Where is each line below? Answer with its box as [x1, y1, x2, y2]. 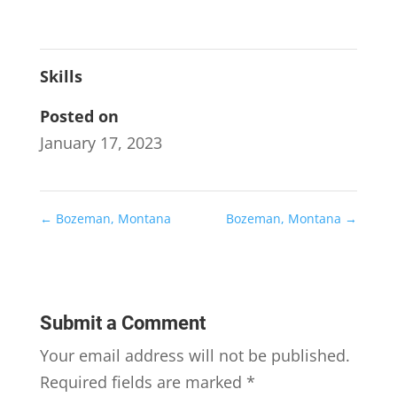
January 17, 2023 [39, 131, 162, 153]
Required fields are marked [39, 370, 246, 393]
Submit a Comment [39, 311, 206, 334]
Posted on [39, 105, 119, 127]
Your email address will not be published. [39, 344, 350, 366]
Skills [39, 65, 82, 87]
